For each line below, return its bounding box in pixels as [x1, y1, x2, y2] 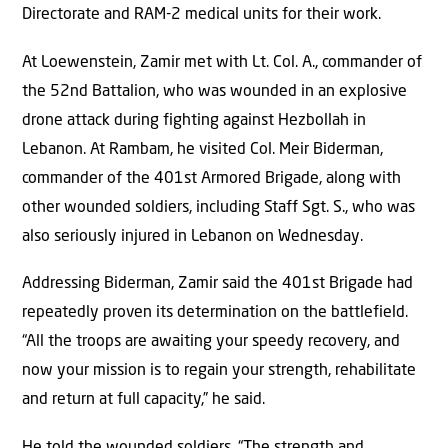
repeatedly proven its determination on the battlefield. [22, 305, 408, 322]
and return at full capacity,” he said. [22, 392, 265, 409]
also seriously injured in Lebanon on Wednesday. [22, 228, 363, 245]
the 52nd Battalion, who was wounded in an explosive [22, 83, 407, 100]
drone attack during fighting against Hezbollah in [22, 112, 366, 129]
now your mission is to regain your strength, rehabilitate [22, 363, 416, 380]
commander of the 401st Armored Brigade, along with [22, 170, 401, 187]
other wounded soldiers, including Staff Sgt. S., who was [22, 199, 415, 216]
